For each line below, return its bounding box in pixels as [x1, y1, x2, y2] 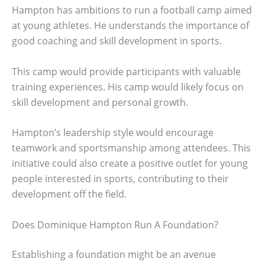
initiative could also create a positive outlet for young [12, 157, 248, 170]
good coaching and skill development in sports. [12, 34, 222, 47]
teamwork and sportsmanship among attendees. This [12, 141, 251, 155]
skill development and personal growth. [12, 95, 188, 109]
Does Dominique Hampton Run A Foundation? [12, 218, 218, 231]
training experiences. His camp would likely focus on [12, 80, 244, 93]
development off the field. [12, 188, 127, 201]
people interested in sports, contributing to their [12, 172, 229, 186]
